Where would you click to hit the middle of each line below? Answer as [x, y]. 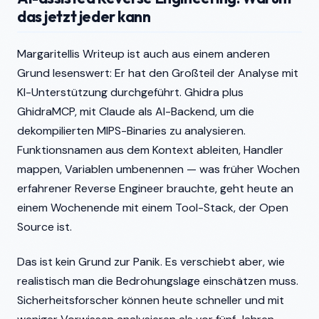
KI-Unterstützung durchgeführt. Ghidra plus [130, 92]
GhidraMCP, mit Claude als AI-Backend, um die [136, 111]
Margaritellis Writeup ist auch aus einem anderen [143, 54]
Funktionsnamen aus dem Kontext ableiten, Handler [150, 150]
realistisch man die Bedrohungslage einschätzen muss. [158, 281]
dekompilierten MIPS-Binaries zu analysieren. [131, 131]
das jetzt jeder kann [84, 16]
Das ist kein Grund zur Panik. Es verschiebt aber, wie [151, 262]
